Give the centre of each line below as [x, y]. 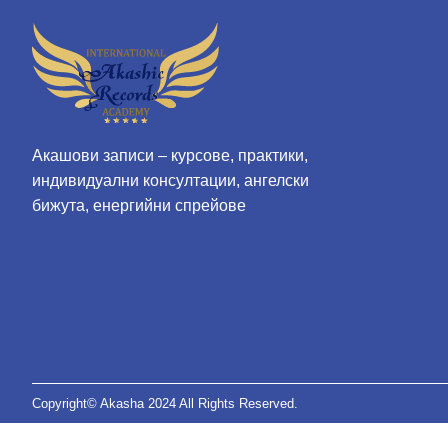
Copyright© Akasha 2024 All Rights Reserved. [165, 403]
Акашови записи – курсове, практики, [170, 156]
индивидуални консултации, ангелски [170, 181]
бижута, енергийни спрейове [139, 206]
